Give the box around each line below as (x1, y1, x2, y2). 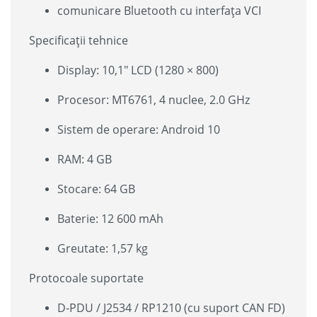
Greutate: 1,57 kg (57, 240, 148, 256)
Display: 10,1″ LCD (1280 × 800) (57, 62, 219, 78)
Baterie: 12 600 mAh (57, 210, 163, 226)
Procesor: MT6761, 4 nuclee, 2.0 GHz (57, 91, 250, 108)
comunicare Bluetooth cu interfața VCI (57, 2, 261, 18)
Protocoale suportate (29, 270, 144, 286)
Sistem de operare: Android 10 (57, 121, 220, 137)
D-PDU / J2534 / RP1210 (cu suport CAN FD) (57, 299, 285, 316)
